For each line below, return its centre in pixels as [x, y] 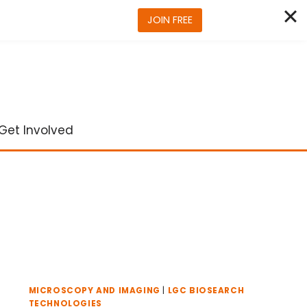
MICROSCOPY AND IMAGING [94, 291]
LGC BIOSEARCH [206, 291]
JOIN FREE [170, 20]
